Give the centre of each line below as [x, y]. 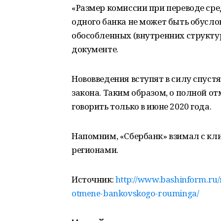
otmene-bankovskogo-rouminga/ [135, 193]
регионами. [95, 150]
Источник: [93, 179]
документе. [95, 49]
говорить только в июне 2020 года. [142, 106]
